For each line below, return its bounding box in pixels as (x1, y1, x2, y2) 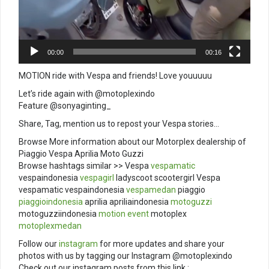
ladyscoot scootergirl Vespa (114, 173, 220, 183)
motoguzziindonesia (19, 209, 98, 219)
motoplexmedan (19, 221, 82, 231)
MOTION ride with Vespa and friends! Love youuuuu (19, 71, 212, 81)
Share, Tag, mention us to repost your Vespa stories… (19, 119, 219, 129)
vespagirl (80, 173, 114, 183)
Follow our (19, 239, 59, 249)
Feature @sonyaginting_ (19, 101, 111, 111)
